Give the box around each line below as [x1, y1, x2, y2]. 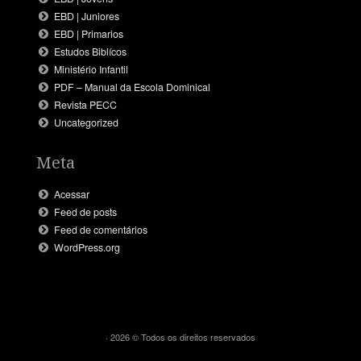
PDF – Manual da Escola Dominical [54, 79, 211, 94]
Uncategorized [54, 114, 119, 130]
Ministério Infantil [54, 61, 129, 77]
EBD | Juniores [54, 8, 120, 23]
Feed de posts [54, 204, 118, 219]
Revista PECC [54, 97, 118, 112]
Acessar [54, 186, 90, 201]
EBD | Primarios [54, 26, 124, 41]
